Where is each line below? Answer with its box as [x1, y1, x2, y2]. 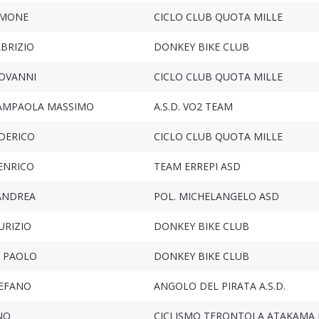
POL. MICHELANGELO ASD [153, 189, 279, 204]
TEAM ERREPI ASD [153, 159, 241, 174]
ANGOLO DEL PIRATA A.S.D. [153, 279, 286, 293]
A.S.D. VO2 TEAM [153, 100, 233, 114]
